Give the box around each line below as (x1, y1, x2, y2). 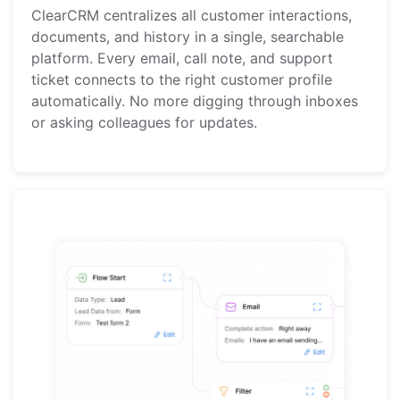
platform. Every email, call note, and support (31, 48, 333, 67)
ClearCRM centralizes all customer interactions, (31, 5, 352, 24)
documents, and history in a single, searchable (31, 27, 344, 46)
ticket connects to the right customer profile (31, 70, 332, 88)
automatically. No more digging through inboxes (31, 91, 358, 110)
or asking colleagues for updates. (31, 112, 257, 131)
